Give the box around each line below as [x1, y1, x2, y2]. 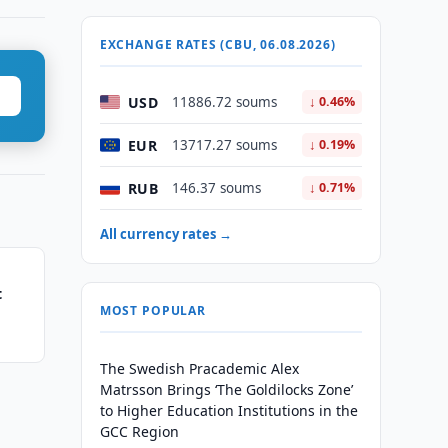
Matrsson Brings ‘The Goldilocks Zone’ [99, 380, 353, 399]
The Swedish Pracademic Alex [99, 359, 299, 378]
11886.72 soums [171, 93, 277, 111]
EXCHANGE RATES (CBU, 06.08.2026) [99, 36, 336, 53]
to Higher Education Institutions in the [99, 401, 358, 420]
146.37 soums [171, 179, 261, 197]
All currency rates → [99, 225, 232, 243]
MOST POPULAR [99, 302, 206, 319]
